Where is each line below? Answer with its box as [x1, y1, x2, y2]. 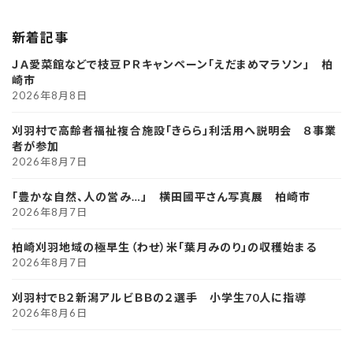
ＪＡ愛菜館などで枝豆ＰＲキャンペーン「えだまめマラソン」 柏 [12, 57, 334, 71]
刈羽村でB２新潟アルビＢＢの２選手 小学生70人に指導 [12, 290, 307, 304]
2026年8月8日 [12, 88, 88, 102]
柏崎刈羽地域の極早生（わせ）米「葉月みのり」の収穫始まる [12, 240, 318, 254]
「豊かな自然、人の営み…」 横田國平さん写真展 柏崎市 [12, 189, 311, 203]
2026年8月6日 [12, 306, 88, 319]
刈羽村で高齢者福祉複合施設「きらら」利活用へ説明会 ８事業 [12, 123, 337, 137]
